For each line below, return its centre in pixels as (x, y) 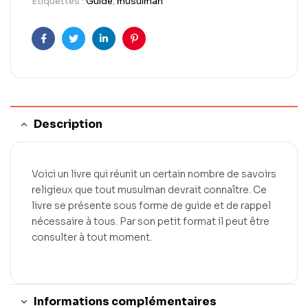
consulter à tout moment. (92, 237)
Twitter (90, 49)
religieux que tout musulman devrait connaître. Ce (149, 189)
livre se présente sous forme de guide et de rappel (151, 205)
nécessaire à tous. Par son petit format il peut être (151, 221)
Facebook (66, 49)
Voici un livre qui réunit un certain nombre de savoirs (154, 174)
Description (68, 124)
